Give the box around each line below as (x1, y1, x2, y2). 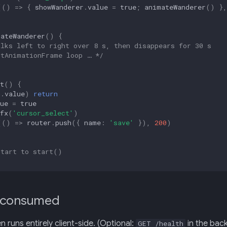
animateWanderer (144, 2, 206, 12)
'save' (109, 118, 134, 127)
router (27, 118, 51, 127)
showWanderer (35, 2, 84, 12)
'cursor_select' (13, 108, 73, 118)
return (33, 89, 58, 98)
